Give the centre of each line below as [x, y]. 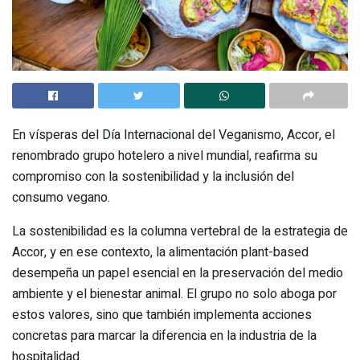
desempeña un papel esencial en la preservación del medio [178, 273]
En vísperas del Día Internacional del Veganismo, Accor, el [174, 135]
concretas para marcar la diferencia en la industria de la [164, 335]
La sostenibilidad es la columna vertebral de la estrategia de [180, 231]
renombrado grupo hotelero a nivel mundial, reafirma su [165, 155]
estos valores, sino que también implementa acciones [162, 315]
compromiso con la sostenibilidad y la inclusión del [153, 176]
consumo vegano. [61, 197]
